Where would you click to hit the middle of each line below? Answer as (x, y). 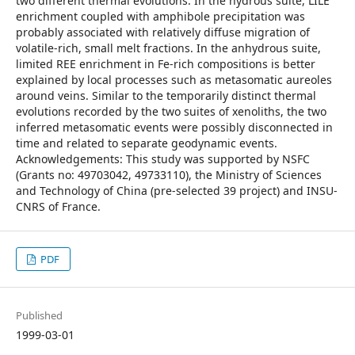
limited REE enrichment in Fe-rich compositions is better (166, 64)
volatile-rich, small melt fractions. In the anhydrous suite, (168, 48)
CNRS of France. (58, 206)
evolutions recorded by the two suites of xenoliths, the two (171, 111)
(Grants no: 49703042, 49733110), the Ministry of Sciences (169, 175)
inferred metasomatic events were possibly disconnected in (174, 127)
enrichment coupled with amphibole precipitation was (160, 16)
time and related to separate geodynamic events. (147, 143)
